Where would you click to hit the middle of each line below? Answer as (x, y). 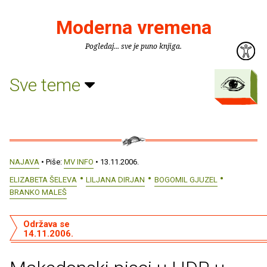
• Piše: (52, 162)
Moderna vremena (133, 27)
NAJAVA (24, 162)
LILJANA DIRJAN (116, 179)
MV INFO (79, 162)
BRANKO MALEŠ (38, 192)
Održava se (46, 224)
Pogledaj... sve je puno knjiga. (133, 46)
